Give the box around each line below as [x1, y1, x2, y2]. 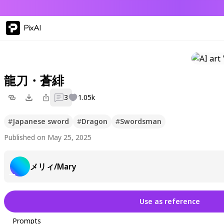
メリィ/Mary [30, 161, 76, 172]
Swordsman [120, 116, 161, 126]
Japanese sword [12, 116, 69, 126]
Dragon [81, 116, 107, 126]
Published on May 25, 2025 [4, 132, 91, 142]
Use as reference [139, 196, 200, 206]
